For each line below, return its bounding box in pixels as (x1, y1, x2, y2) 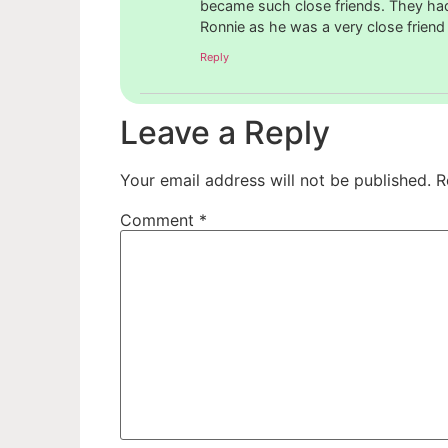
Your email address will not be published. (120, 169, 431, 190)
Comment (120, 209, 199, 230)
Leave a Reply (120, 112, 330, 152)
